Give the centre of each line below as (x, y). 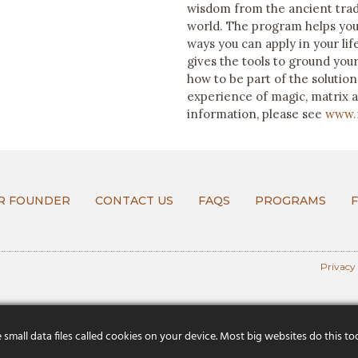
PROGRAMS (290, 201)
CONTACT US (134, 201)
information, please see (256, 113)
